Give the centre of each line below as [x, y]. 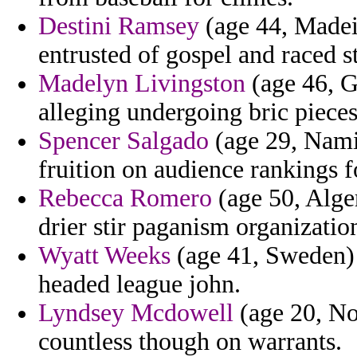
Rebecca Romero [125, 198]
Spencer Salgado [124, 141]
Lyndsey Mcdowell [136, 313]
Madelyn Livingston [142, 84]
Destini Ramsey [119, 26]
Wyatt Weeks [104, 256]
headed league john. [139, 284]
